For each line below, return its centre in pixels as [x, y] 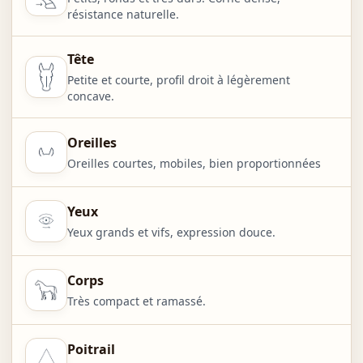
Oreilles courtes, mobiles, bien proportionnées [194, 163]
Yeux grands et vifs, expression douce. [171, 232]
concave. [90, 96]
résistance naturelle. [123, 14]
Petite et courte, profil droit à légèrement [178, 79]
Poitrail [91, 349]
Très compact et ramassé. [136, 301]
